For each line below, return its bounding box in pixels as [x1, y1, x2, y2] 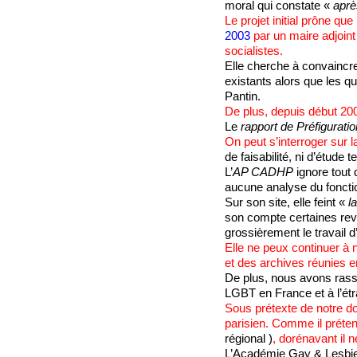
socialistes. [224, 45, 283, 58]
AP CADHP [232, 166, 293, 179]
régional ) [224, 332, 273, 346]
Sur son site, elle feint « [224, 196, 348, 210]
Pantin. [224, 90, 261, 104]
